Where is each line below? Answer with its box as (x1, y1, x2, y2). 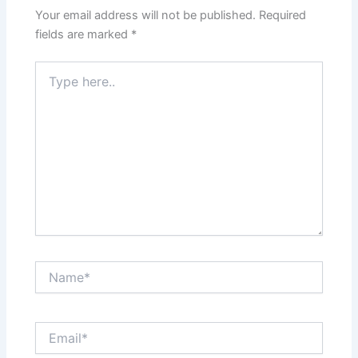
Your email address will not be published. (35, 8, 257, 23)
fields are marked (35, 27, 132, 42)
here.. (34, 78, 65, 92)
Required (259, 8, 307, 23)
